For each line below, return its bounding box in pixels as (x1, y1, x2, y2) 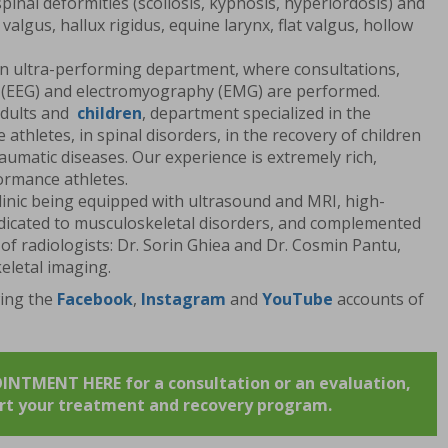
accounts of (333, 288, 424, 311)
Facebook (57, 288, 133, 311)
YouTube (262, 288, 333, 311)
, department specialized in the (142, 102, 371, 125)
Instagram (141, 288, 226, 311)
